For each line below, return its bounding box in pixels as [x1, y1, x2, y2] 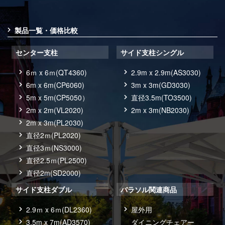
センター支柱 [16, 47, 58, 58]
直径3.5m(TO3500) [131, 92, 192, 103]
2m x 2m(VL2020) [26, 105, 84, 116]
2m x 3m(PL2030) [26, 118, 84, 128]
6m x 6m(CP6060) [26, 80, 85, 90]
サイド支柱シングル [121, 47, 184, 58]
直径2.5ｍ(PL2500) [26, 155, 87, 166]
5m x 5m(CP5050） [26, 92, 89, 103]
